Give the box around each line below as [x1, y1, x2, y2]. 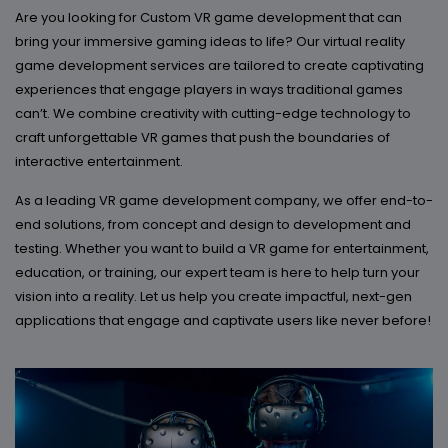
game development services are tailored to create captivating [15, 56, 424, 75]
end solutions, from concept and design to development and [15, 215, 411, 234]
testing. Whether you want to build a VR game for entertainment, [15, 239, 429, 258]
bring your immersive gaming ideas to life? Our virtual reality [15, 32, 405, 51]
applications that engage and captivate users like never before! [15, 311, 431, 330]
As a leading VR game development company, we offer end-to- [15, 191, 433, 210]
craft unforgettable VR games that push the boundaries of [15, 128, 390, 147]
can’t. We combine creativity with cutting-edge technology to [15, 104, 411, 123]
